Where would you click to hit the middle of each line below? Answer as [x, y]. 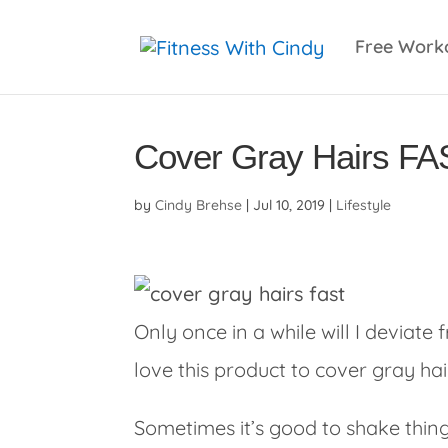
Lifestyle [364, 205]
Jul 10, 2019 [289, 205]
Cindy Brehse [199, 205]
